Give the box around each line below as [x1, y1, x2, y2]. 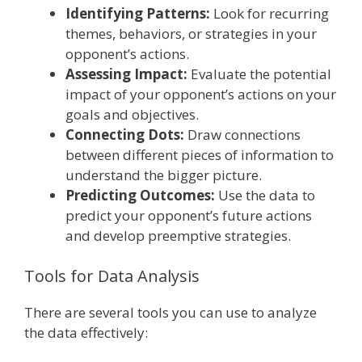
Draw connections [184, 125, 301, 145]
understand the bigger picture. [65, 166, 262, 185]
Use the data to [215, 186, 315, 205]
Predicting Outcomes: [65, 186, 215, 205]
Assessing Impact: [65, 65, 187, 84]
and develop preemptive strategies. [65, 226, 291, 246]
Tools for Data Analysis [24, 264, 200, 287]
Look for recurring [210, 4, 329, 23]
